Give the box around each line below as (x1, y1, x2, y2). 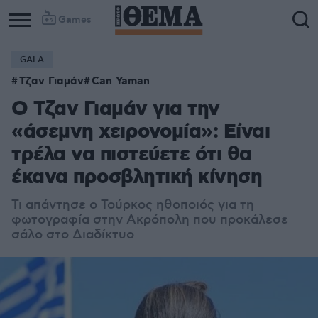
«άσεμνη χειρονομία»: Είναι (11, 119, 270, 146)
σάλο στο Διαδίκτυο (11, 227, 134, 243)
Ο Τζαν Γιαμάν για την (11, 97, 220, 123)
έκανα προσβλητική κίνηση (11, 165, 262, 191)
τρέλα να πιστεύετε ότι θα (11, 142, 252, 168)
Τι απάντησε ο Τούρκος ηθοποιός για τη (11, 197, 254, 213)
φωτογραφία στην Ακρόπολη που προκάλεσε (11, 212, 288, 228)
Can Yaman (92, 75, 150, 89)
